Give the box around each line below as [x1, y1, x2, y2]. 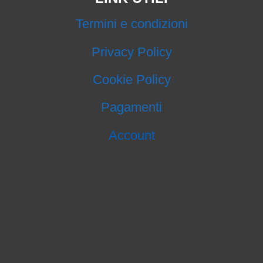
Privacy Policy [91, 44, 172, 59]
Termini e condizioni [75, 16, 188, 32]
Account [108, 127, 155, 143]
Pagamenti [101, 100, 162, 115]
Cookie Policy [92, 72, 171, 87]
